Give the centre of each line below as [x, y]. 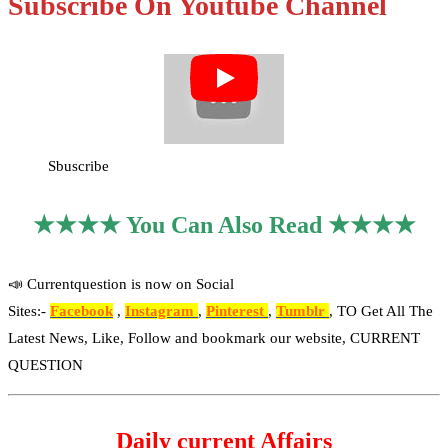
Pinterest [237, 311]
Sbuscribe [78, 166]
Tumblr [302, 311]
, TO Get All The [381, 311]
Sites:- [29, 311]
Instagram [161, 311]
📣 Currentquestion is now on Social [121, 284]
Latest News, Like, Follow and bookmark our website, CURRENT [214, 338]
